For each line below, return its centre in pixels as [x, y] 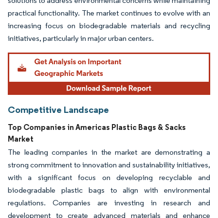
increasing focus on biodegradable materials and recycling [109, 25]
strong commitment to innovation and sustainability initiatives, [109, 165]
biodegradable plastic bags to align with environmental [109, 190]
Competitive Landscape [58, 110]
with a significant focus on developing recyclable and [109, 178]
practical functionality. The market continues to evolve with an [109, 13]
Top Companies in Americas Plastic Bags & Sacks [97, 127]
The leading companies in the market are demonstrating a [109, 152]
